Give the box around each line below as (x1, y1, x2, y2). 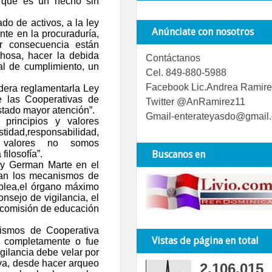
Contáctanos (146, 52, 200, 63)
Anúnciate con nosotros (152, 25, 254, 38)
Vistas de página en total (152, 234, 259, 246)
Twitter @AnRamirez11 (146, 96, 245, 107)
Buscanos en (152, 148, 205, 160)
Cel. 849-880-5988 (146, 67, 226, 78)
